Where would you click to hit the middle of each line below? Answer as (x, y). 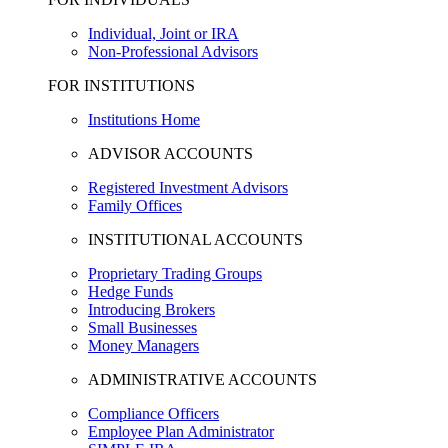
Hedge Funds (130, 291)
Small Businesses (142, 327)
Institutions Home (144, 119)
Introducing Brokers (151, 309)
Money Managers (143, 345)
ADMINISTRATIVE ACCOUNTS (202, 379)
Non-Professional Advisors (173, 51)
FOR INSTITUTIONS (121, 85)
